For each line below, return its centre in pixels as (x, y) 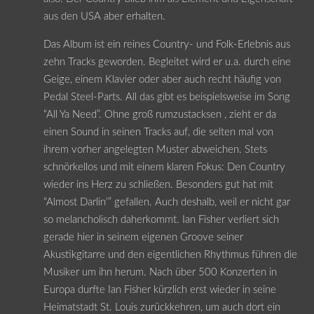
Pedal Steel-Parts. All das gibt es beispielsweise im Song (166, 97)
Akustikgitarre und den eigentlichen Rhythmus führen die (170, 254)
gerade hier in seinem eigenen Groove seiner (143, 237)
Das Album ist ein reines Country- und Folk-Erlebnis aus (166, 44)
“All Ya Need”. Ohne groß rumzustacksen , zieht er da (159, 114)
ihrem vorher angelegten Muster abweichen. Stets (155, 149)
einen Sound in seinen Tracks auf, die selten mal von (158, 132)
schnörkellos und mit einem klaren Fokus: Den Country (164, 167)
